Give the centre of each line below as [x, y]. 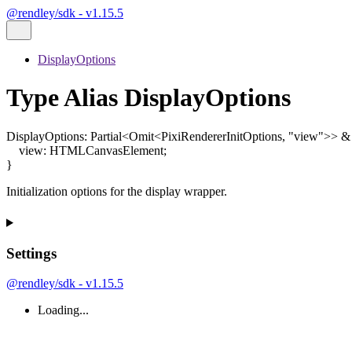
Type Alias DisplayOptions [148, 98]
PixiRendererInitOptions [222, 136]
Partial [106, 136]
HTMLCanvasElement [106, 150]
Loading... [63, 310]
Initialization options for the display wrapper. [117, 191]
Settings [31, 253]
